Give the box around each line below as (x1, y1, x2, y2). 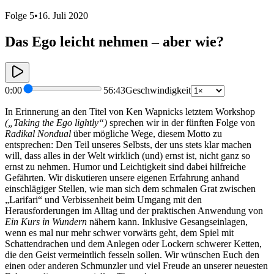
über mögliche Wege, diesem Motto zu (71, 128, 222, 139)
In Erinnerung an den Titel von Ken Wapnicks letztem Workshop (5, 106, 255, 117)
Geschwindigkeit (125, 84, 191, 95)
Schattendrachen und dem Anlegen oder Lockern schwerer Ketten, (5, 238, 262, 249)
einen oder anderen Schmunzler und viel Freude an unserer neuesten (5, 260, 268, 271)
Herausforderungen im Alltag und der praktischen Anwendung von (5, 205, 263, 216)
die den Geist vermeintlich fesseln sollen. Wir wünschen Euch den (5, 249, 259, 260)
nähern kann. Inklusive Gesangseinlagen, (87, 216, 248, 227)
